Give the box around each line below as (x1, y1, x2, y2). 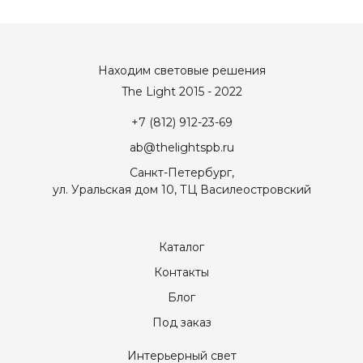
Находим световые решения (97, 63, 266, 78)
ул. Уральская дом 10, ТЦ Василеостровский (52, 182, 311, 197)
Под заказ (152, 315, 211, 330)
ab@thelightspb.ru (129, 140, 234, 155)
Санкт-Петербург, (129, 165, 234, 180)
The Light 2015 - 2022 (121, 84, 242, 99)
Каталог (159, 240, 204, 254)
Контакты (154, 265, 209, 280)
